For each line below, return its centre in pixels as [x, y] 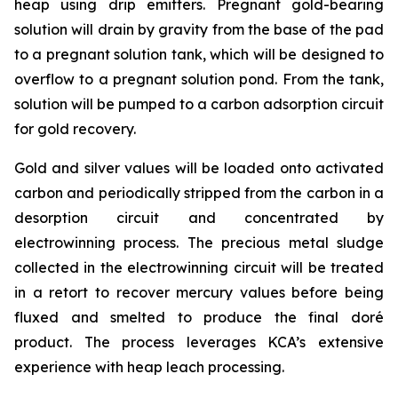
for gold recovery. [75, 128]
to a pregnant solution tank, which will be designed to [199, 54]
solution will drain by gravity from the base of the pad [199, 29]
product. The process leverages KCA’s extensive [199, 342]
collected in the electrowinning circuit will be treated [199, 267]
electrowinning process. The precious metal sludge [199, 242]
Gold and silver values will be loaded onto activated [199, 167]
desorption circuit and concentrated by [199, 217]
